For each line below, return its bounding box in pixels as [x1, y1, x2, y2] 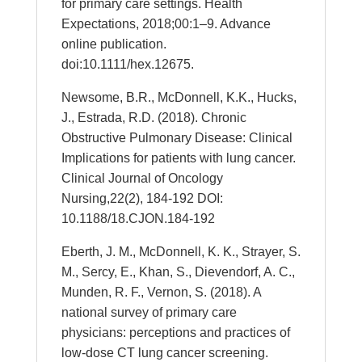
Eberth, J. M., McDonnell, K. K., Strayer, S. [61, 245, 301, 259]
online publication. [61, 37, 166, 51]
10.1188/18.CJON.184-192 [61, 212, 215, 225]
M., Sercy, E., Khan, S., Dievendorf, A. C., [61, 265, 295, 279]
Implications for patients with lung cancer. [61, 151, 296, 165]
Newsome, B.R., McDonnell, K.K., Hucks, [61, 90, 297, 104]
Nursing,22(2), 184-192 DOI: [61, 192, 223, 205]
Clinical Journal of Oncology [61, 171, 223, 185]
